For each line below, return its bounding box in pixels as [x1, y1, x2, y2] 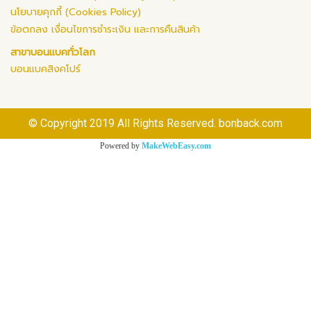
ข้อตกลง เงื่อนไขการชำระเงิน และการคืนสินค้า [10, 22, 200, 37]
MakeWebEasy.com [142, 140, 211, 151]
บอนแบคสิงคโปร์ [10, 61, 81, 76]
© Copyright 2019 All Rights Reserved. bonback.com [28, 116, 283, 130]
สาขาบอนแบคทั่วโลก [10, 44, 95, 60]
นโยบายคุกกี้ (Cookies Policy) [10, 4, 141, 19]
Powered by [100, 140, 142, 151]
